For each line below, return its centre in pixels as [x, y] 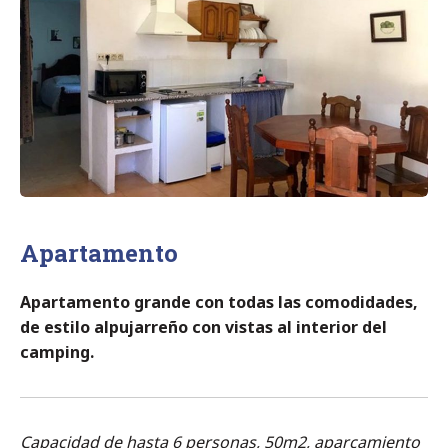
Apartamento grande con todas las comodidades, [219, 301]
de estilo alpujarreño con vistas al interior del [203, 326]
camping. [57, 351]
